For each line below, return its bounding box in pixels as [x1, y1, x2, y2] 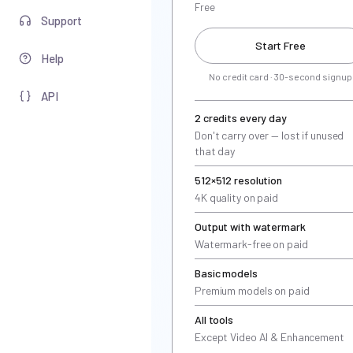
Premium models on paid [195, 284, 310, 297]
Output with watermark [195, 220, 306, 233]
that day [195, 144, 236, 158]
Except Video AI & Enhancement [195, 330, 344, 344]
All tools [195, 313, 233, 326]
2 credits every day [195, 111, 287, 124]
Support [41, 13, 82, 28]
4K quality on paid [195, 191, 278, 204]
